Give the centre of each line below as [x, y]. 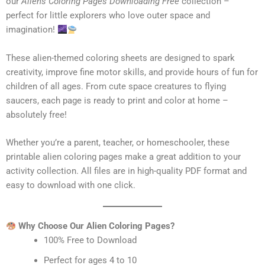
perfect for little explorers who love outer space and [108, 16]
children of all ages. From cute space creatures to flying [116, 86]
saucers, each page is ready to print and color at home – [117, 100]
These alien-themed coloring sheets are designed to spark [120, 58]
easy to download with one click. [71, 185]
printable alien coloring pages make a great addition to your [123, 156]
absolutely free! [36, 114]
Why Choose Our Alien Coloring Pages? [95, 226]
